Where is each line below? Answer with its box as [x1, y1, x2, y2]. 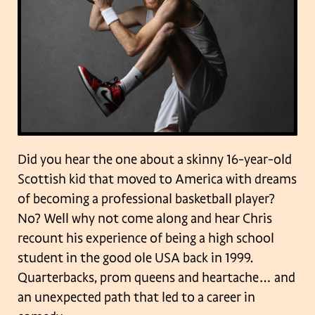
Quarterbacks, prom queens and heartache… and [18, 269, 295, 287]
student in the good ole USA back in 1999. [18, 250, 253, 267]
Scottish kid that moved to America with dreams [18, 171, 297, 188]
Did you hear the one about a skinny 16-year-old [18, 151, 292, 169]
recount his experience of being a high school [18, 230, 274, 247]
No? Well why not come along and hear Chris [18, 210, 272, 228]
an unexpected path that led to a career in [18, 289, 255, 307]
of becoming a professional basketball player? [18, 191, 275, 208]
